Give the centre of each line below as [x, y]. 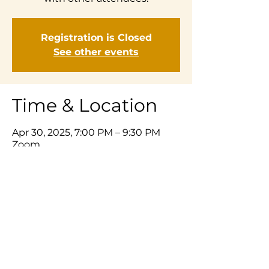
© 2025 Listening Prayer [96, 260]
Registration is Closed [96, 38]
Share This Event [86, 184]
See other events [96, 52]
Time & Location [85, 105]
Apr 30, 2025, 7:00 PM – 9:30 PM [86, 132]
